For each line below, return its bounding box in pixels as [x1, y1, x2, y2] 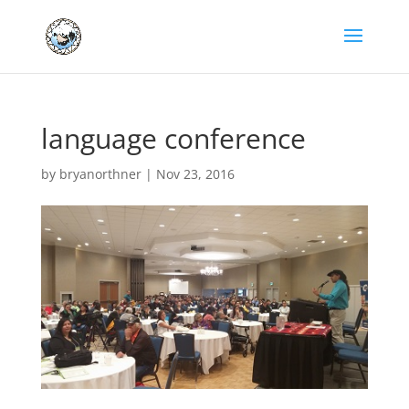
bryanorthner [58, 165, 142, 183]
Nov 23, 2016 [155, 165, 235, 183]
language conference [40, 120, 306, 157]
